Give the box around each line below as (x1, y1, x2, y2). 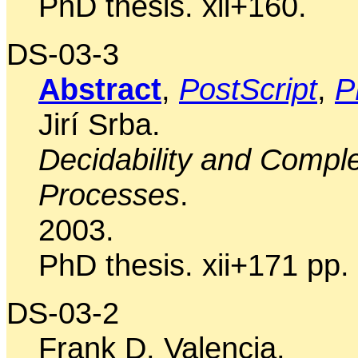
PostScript (179, 71, 317, 106)
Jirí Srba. (38, 106, 161, 141)
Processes (38, 177, 180, 212)
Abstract (38, 71, 161, 106)
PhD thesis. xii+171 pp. (38, 247, 349, 282)
